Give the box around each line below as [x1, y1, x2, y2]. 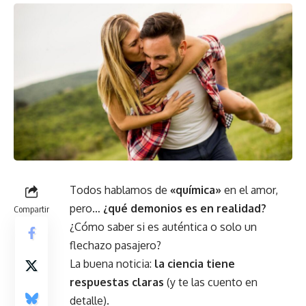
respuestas [70, 275, 129, 289]
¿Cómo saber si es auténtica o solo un [70, 219, 257, 234]
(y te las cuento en [164, 275, 258, 289]
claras [129, 275, 164, 289]
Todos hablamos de [70, 182, 170, 197]
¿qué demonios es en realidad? [103, 201, 266, 215]
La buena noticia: [70, 256, 154, 270]
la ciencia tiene [154, 256, 235, 270]
